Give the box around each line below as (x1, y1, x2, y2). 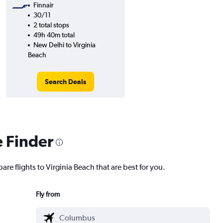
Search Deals (44, 78, 86, 86)
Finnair (33, 1, 54, 9)
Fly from (35, 190, 60, 198)
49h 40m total (33, 31, 75, 39)
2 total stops (33, 21, 69, 29)
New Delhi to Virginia (33, 41, 96, 49)
